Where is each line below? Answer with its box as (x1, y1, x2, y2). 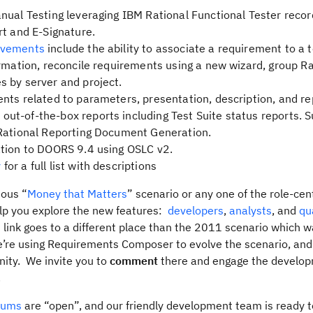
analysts (229, 203, 272, 217)
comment (110, 254, 158, 268)
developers (168, 203, 224, 217)
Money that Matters (27, 187, 127, 201)
